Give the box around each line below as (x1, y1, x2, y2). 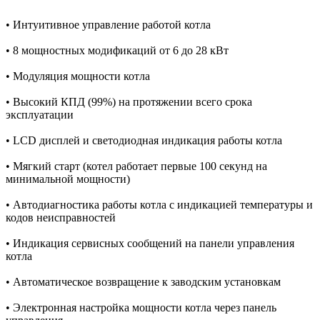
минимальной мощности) (6, 173, 130, 186)
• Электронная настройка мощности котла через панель (6, 301, 276, 314)
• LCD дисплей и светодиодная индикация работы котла (6, 134, 282, 147)
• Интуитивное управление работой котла (6, 19, 211, 31)
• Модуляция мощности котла (6, 70, 150, 83)
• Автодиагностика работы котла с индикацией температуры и (6, 199, 313, 211)
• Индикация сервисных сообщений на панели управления (6, 237, 294, 250)
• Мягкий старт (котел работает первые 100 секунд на (6, 160, 267, 173)
